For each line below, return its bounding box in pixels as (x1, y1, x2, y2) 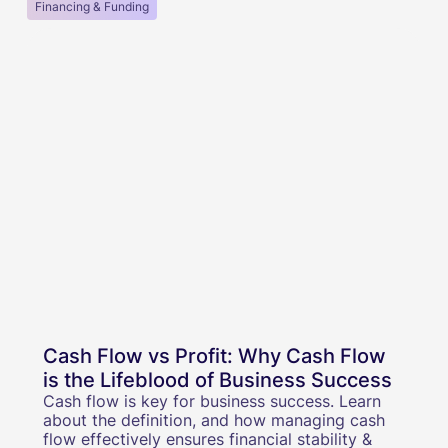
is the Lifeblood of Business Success (42, 367, 392, 392)
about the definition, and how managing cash (42, 409, 385, 430)
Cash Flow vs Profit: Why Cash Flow (42, 343, 386, 368)
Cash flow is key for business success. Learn (42, 390, 381, 411)
